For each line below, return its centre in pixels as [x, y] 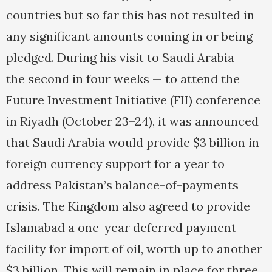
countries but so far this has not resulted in [130, 15]
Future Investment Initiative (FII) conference [133, 100]
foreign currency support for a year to [115, 164]
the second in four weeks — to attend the [123, 79]
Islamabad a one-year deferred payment [121, 228]
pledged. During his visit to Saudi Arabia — [127, 58]
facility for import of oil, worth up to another [134, 249]
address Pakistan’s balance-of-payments [122, 185]
